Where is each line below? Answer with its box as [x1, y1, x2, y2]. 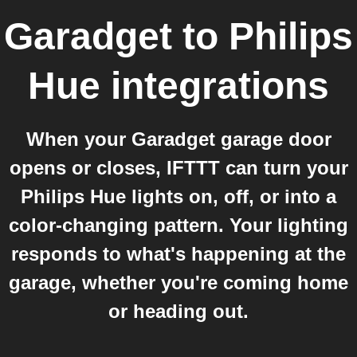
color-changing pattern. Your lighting [9, 214, 348, 236]
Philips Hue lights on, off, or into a [21, 186, 336, 207]
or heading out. [108, 300, 249, 322]
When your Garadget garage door [25, 128, 331, 150]
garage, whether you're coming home [9, 272, 348, 293]
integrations [100, 65, 329, 107]
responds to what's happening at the [11, 243, 346, 265]
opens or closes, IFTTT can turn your [9, 157, 348, 178]
